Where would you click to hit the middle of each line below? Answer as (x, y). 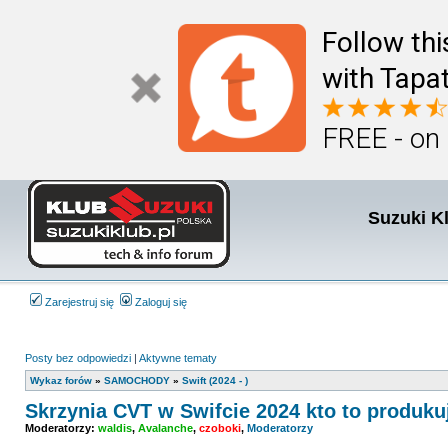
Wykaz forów (61, 380)
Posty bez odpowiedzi (78, 358)
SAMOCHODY (137, 380)
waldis (115, 428)
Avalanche (165, 428)
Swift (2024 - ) (215, 380)
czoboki (220, 428)
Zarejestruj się (78, 302)
